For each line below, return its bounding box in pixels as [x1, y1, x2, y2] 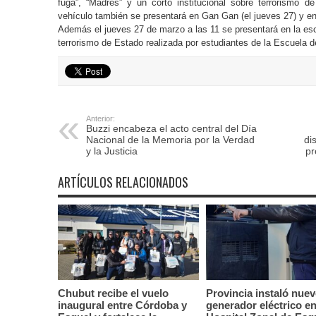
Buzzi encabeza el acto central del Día [85, 123, 257, 134]
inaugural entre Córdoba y [57, 298, 187, 311]
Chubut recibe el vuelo [57, 286, 169, 299]
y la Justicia [85, 145, 138, 157]
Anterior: [85, 114, 115, 123]
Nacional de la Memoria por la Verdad [85, 134, 255, 145]
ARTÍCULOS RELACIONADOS [57, 173, 188, 191]
